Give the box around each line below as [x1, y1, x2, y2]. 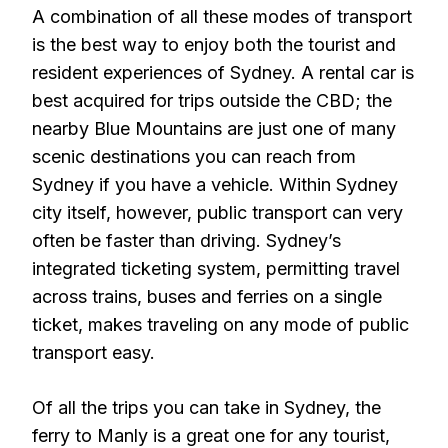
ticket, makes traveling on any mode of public [32, 314, 409, 335]
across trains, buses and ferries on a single [32, 286, 382, 307]
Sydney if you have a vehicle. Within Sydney [32, 174, 398, 195]
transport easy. [32, 342, 155, 363]
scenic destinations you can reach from [32, 146, 356, 167]
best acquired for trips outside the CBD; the [32, 90, 392, 111]
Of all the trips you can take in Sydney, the [32, 397, 381, 418]
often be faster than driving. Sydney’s [32, 230, 341, 251]
